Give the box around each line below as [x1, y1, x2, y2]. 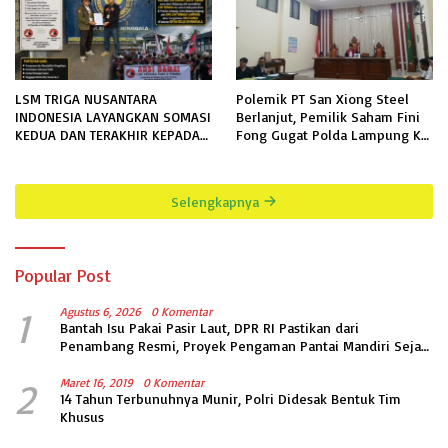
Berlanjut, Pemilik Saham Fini [236, 107, 420, 125]
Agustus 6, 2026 [60, 303, 141, 319]
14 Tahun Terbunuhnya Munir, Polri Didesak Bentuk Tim [60, 389, 401, 407]
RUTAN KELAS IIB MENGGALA [15, 143, 189, 161]
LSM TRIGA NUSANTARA [15, 89, 157, 107]
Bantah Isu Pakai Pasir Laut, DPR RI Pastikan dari [60, 318, 359, 336]
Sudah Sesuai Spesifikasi [60, 354, 214, 372]
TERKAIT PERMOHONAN [15, 161, 153, 179]
